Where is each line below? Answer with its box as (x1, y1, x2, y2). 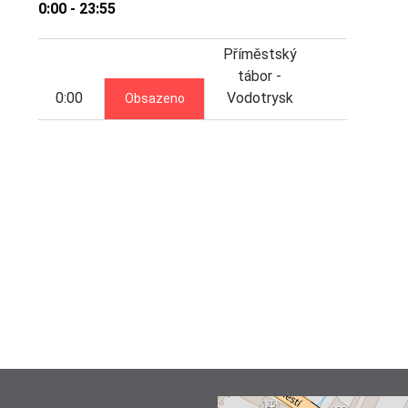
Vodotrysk (226, 88, 293, 107)
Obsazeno (124, 90, 185, 106)
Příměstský (222, 45, 297, 63)
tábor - (238, 66, 282, 85)
